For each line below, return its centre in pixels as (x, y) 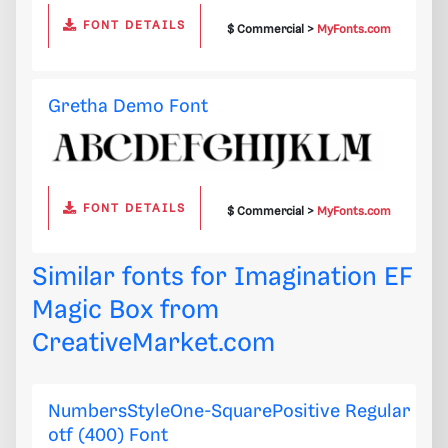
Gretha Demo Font (128, 106)
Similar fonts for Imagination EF (222, 278)
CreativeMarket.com (153, 344)
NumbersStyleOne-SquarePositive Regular (229, 412)
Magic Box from (125, 311)
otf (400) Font (108, 436)
